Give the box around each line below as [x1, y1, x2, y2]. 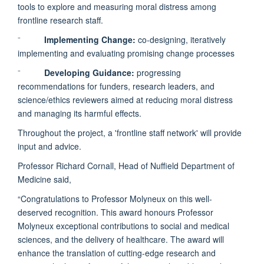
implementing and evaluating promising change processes [18, 47, 235, 59]
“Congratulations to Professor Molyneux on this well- [18, 192, 212, 204]
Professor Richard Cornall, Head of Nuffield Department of [18, 159, 235, 171]
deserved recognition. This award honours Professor [18, 206, 213, 218]
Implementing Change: [44, 33, 136, 45]
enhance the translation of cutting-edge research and [18, 246, 216, 259]
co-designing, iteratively [136, 33, 226, 45]
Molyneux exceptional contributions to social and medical [18, 219, 229, 232]
